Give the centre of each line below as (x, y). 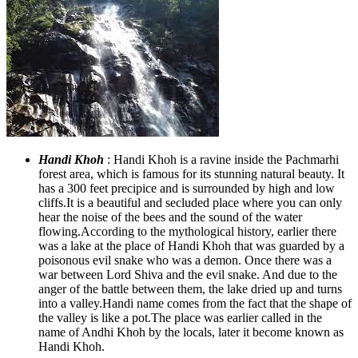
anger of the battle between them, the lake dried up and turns (190, 288)
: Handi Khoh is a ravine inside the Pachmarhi (221, 159)
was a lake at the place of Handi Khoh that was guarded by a (191, 245)
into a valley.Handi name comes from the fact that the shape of (195, 303)
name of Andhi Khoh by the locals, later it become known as (191, 332)
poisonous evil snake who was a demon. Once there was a (185, 260)
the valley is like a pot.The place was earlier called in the (180, 317)
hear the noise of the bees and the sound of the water (170, 217)
